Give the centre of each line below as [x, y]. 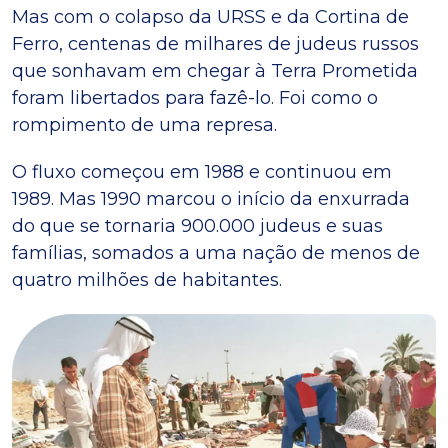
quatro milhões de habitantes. [147, 279]
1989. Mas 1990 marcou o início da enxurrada [211, 198]
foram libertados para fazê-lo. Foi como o [195, 97]
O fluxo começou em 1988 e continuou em [202, 171]
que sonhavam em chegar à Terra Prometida [215, 70]
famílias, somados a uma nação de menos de [216, 252]
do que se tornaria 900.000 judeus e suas [197, 225]
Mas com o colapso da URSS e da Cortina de [210, 16]
